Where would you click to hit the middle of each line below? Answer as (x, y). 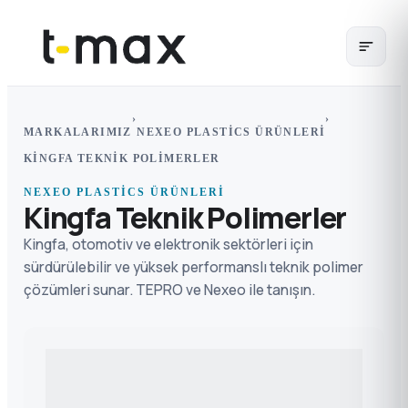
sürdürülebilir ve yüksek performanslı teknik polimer (194, 267)
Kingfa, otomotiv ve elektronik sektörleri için (168, 244)
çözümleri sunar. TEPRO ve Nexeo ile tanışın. (169, 290)
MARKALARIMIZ (78, 132)
